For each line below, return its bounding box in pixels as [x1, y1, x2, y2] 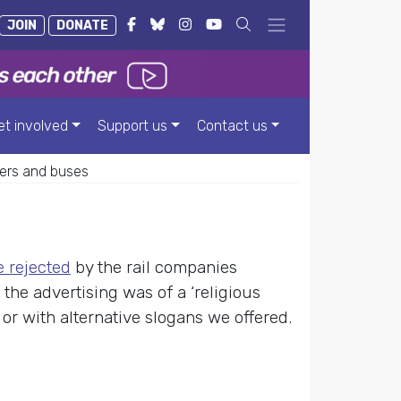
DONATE [56, 18, 108, 34]
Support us [97, 116, 167, 134]
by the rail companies [71, 257, 237, 278]
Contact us [196, 116, 268, 134]
